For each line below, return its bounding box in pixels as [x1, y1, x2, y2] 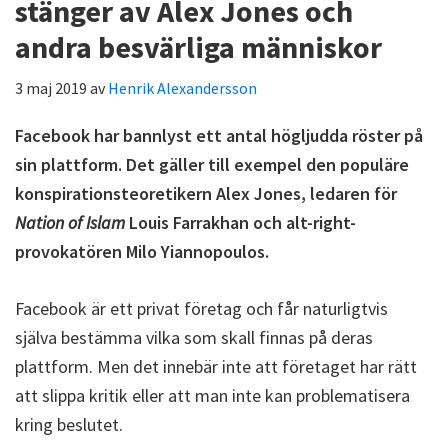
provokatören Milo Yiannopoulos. [15, 240, 269, 263]
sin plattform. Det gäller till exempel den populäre [15, 153, 409, 176]
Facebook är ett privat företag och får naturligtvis [15, 297, 388, 320]
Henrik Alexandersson [108, 78, 257, 98]
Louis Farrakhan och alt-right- [125, 211, 356, 234]
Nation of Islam [15, 211, 125, 234]
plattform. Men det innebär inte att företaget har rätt [15, 355, 417, 378]
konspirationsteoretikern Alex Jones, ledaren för [15, 182, 397, 205]
